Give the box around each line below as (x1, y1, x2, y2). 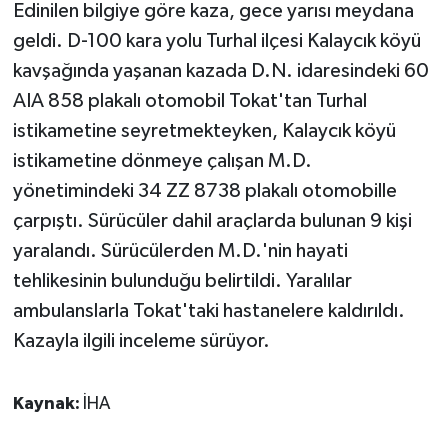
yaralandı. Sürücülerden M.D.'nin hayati (12, 241, 348, 262)
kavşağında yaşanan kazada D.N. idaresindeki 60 (12, 61, 429, 82)
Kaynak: (12, 395, 83, 414)
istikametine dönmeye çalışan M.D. (12, 151, 312, 172)
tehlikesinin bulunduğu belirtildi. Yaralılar (12, 271, 352, 292)
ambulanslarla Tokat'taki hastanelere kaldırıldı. (12, 301, 405, 322)
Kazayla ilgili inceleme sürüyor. (12, 331, 270, 352)
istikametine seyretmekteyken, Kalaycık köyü (12, 121, 396, 142)
